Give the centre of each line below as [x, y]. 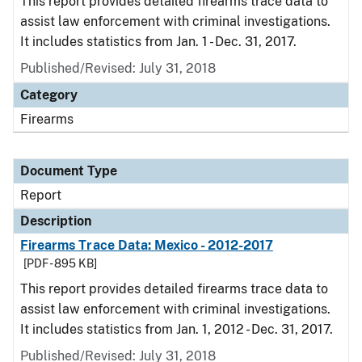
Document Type [69, 171]
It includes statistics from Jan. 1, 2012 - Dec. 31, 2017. [177, 329]
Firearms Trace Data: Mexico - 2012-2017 [147, 245]
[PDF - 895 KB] [60, 263]
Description [56, 221]
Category [49, 95]
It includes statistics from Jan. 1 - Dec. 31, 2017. [158, 42]
